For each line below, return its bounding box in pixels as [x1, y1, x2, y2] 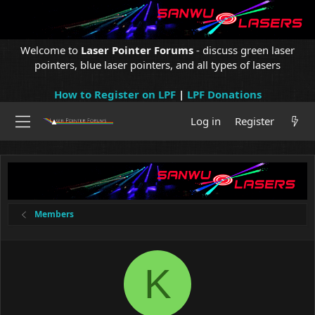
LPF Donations [186, 87, 262, 101]
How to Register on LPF [53, 87, 176, 101]
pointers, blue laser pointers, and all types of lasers [34, 58, 281, 72]
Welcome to [20, 43, 81, 57]
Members [34, 208, 75, 221]
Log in [190, 114, 221, 128]
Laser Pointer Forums [81, 43, 193, 57]
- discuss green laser [193, 43, 295, 57]
